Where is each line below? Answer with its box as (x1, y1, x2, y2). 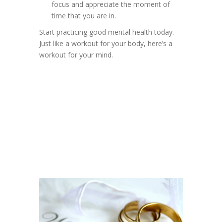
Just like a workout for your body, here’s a (39, 38, 172, 48)
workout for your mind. (39, 50, 113, 59)
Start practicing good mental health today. (39, 27, 174, 37)
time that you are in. (52, 10, 116, 20)
